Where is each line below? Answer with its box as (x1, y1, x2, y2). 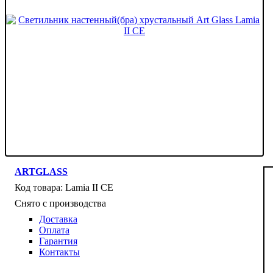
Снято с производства (15, 197, 106, 208)
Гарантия (39, 235, 77, 246)
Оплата (39, 224, 69, 235)
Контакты (39, 246, 80, 257)
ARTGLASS (15, 166, 68, 177)
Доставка (39, 213, 77, 224)
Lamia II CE (65, 182, 113, 193)
